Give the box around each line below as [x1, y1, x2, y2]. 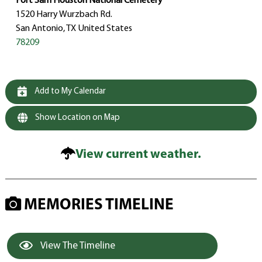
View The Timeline [38, 241, 115, 251]
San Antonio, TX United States [15, 24, 132, 34]
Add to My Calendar [32, 87, 106, 96]
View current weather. [75, 148, 201, 162]
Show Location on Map [33, 113, 120, 123]
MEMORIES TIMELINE [20, 198, 174, 214]
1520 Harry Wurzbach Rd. [15, 10, 112, 20]
